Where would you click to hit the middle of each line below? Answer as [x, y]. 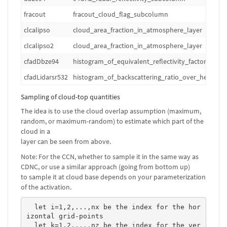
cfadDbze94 [41, 61]
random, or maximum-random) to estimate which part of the [112, 121]
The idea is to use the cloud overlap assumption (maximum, [111, 111]
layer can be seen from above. [66, 141]
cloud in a [35, 131]
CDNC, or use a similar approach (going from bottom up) [105, 167]
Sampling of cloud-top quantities [70, 97]
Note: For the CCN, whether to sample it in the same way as [110, 157]
